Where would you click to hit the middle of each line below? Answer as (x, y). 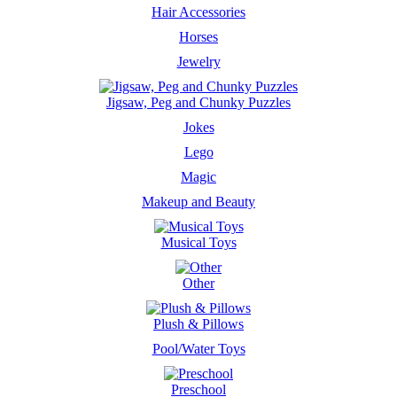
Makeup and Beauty (198, 202)
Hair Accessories (198, 12)
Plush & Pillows (198, 324)
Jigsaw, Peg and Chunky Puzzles (198, 102)
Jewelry (198, 62)
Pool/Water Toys (198, 349)
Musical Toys (198, 242)
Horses (198, 37)
